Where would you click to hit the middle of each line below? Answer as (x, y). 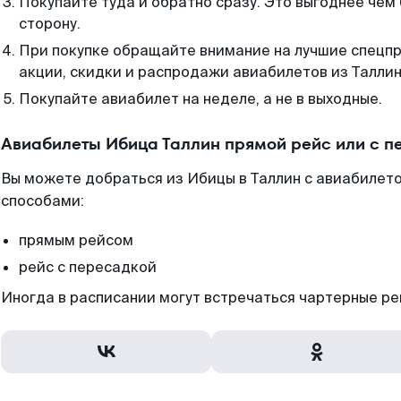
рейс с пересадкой (88, 267)
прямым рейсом (76, 240)
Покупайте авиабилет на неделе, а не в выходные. (200, 99)
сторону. (50, 24)
